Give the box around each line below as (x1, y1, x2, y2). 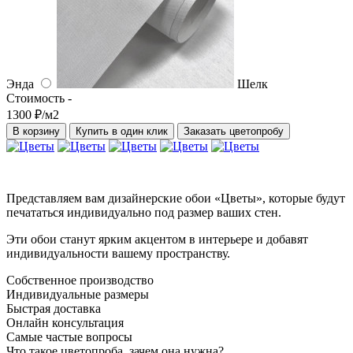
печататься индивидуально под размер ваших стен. (6, 205, 284, 219)
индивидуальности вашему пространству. (6, 246, 230, 260)
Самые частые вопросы (6, 329, 132, 344)
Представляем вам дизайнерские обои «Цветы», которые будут (6, 191, 345, 205)
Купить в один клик (76, 124, 168, 137)
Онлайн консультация (6, 315, 124, 329)
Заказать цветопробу (184, 124, 284, 137)
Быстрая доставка (6, 301, 101, 315)
